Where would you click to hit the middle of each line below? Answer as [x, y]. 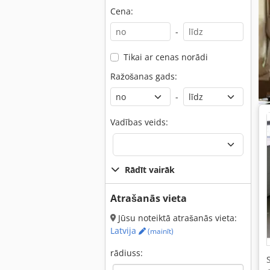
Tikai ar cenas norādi [165, 57]
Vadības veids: [139, 122]
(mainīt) [160, 231]
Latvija [124, 231]
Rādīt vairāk [150, 170]
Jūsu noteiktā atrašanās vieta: [176, 218]
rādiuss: [127, 253]
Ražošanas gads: [144, 76]
